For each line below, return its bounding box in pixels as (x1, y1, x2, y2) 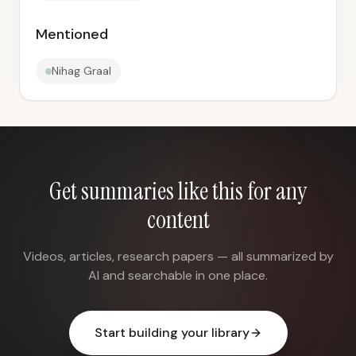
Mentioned (36, 25, 108, 44)
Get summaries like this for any (49, 176, 307, 207)
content (146, 204, 210, 235)
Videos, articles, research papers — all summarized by (22, 248, 334, 265)
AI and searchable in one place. (88, 267, 268, 284)
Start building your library (94, 324, 250, 341)
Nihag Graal (52, 64, 111, 78)
